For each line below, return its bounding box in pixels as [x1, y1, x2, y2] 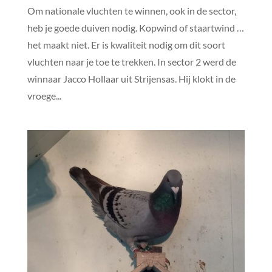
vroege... [27, 89, 61, 101]
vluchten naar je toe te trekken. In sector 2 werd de [27, 55, 236, 67]
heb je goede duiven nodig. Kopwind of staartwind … [27, 21, 244, 33]
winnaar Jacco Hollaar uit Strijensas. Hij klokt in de [27, 72, 236, 84]
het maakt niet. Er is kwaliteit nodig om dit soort [27, 38, 225, 50]
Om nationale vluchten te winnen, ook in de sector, [27, 4, 236, 16]
